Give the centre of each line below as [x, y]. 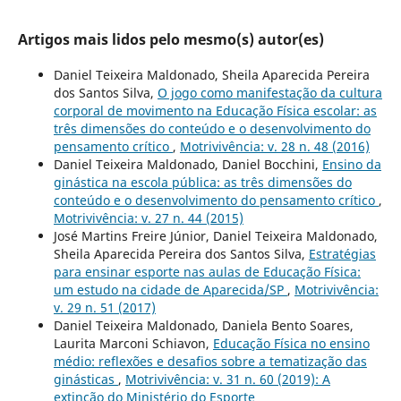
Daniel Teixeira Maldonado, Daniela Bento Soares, [203, 325]
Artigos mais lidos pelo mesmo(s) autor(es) [171, 39]
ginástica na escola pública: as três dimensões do [202, 182]
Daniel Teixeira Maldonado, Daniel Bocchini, [188, 164]
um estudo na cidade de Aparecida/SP [170, 289]
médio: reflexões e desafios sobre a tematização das [210, 361]
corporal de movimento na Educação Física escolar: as [215, 110]
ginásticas [85, 379]
